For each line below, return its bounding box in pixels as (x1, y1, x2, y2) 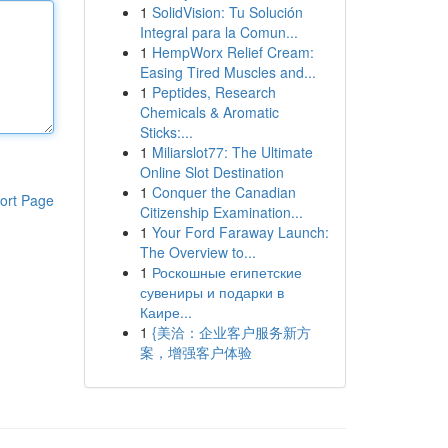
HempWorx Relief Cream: (151, 42, 314, 62)
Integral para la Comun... (139, 22, 298, 42)
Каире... (139, 302, 192, 322)
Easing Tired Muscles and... (139, 62, 316, 82)
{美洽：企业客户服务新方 (151, 322, 311, 342)
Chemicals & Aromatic (139, 102, 279, 122)
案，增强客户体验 (139, 342, 252, 362)
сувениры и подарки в (139, 282, 284, 302)
